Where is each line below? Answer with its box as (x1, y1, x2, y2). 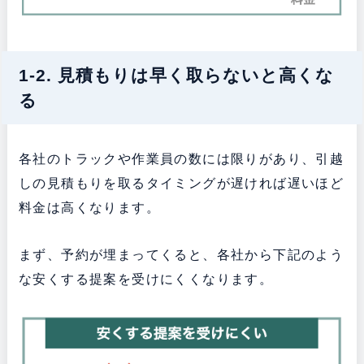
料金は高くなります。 (18, 201, 160, 215)
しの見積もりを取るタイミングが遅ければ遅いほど (18, 176, 344, 191)
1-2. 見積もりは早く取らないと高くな (18, 66, 334, 85)
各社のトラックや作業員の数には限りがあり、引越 (18, 152, 344, 167)
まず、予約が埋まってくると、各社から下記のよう (18, 248, 344, 262)
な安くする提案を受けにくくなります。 (18, 272, 274, 287)
